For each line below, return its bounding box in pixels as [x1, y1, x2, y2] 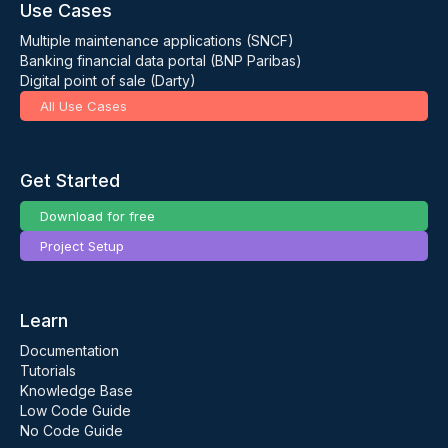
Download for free [40, 208, 155, 224]
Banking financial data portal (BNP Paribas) [20, 52, 302, 69]
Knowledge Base [20, 382, 133, 399]
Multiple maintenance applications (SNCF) [20, 32, 294, 49]
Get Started [20, 170, 120, 191]
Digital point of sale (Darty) [20, 72, 196, 89]
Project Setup [40, 238, 124, 254]
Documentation [20, 342, 119, 359]
